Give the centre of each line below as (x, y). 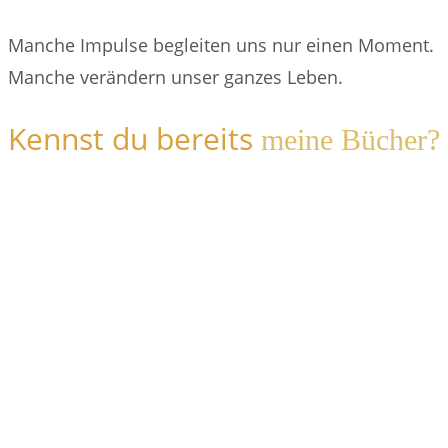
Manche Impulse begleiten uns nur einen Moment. (221, 45)
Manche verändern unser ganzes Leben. (175, 77)
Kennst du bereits (134, 139)
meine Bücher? (350, 140)
